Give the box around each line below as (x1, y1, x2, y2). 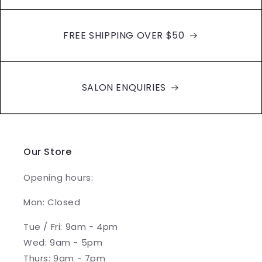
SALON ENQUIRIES (81, 81, 169, 95)
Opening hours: (23, 171, 94, 184)
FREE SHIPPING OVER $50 (63, 29, 188, 43)
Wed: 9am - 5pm (23, 236, 103, 249)
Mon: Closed (23, 196, 81, 209)
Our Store (23, 145, 72, 159)
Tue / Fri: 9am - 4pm (23, 220, 118, 233)
